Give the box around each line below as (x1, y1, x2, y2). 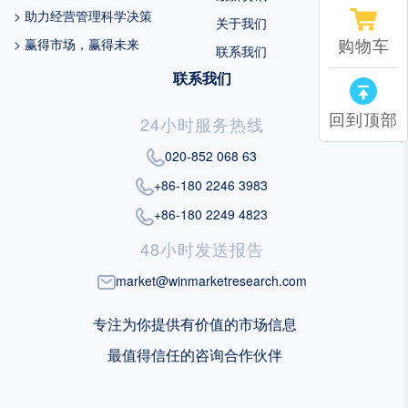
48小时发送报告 (139, 236, 264, 260)
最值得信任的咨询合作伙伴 (107, 343, 283, 365)
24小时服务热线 (139, 111, 264, 136)
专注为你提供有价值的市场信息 (93, 312, 298, 334)
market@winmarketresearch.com (115, 270, 307, 290)
